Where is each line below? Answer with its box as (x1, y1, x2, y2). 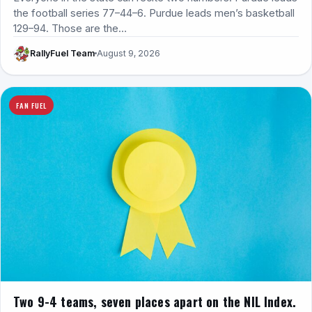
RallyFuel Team (30, 48, 95, 59)
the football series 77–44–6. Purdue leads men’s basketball (13, 6, 295, 19)
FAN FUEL (16, 99, 47, 111)
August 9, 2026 (97, 48, 160, 59)
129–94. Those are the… (13, 22, 127, 35)
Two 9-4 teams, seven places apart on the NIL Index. (13, 292, 297, 311)
